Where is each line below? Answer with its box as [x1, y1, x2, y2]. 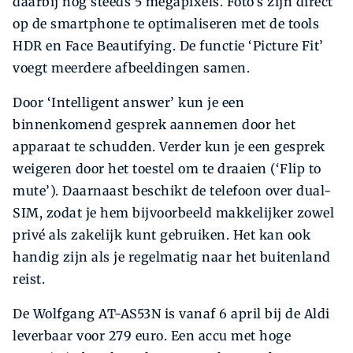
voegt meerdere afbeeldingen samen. [13, 60, 250, 76]
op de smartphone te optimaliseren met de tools [13, 16, 319, 32]
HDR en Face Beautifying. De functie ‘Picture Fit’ [13, 38, 324, 54]
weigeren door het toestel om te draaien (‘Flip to [13, 161, 321, 177]
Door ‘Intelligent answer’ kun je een [13, 95, 244, 111]
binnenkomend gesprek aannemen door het [13, 117, 295, 133]
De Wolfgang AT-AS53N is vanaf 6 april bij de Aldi [13, 306, 330, 322]
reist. [13, 271, 45, 288]
